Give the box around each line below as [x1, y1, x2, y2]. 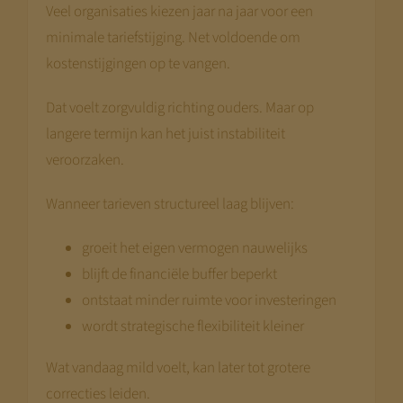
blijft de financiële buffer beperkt [81, 263, 277, 285]
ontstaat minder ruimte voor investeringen [81, 289, 336, 311]
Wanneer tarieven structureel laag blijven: [45, 193, 294, 215]
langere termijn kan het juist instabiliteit [45, 122, 285, 145]
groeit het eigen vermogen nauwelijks [81, 237, 308, 259]
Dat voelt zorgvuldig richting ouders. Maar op [45, 96, 314, 119]
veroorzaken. [45, 148, 124, 171]
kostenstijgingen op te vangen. [45, 52, 230, 75]
